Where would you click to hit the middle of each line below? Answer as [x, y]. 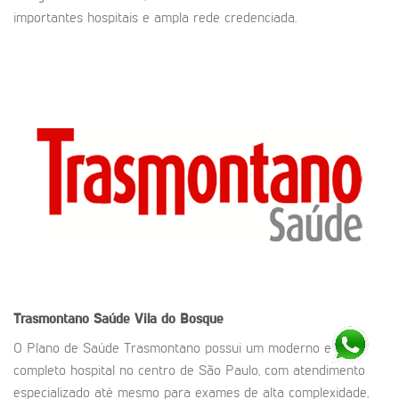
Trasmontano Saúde [74, 320]
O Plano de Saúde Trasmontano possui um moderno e [172, 350]
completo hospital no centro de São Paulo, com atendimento [189, 372]
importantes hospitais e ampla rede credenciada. [155, 18]
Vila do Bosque [179, 320]
